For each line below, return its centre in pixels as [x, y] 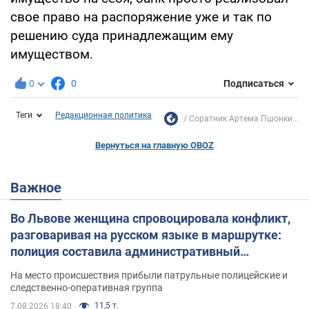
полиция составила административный [125, 251]
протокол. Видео [58, 268]
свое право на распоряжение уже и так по [141, 17]
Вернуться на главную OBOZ [154, 145]
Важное [40, 187]
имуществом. [52, 54]
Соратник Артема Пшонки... [244, 118]
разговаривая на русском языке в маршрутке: [146, 235]
